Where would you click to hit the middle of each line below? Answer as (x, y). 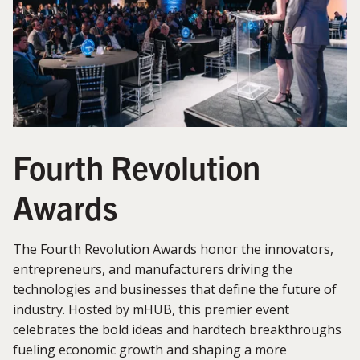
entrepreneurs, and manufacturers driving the (153, 269)
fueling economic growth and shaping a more (150, 349)
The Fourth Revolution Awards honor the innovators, (173, 249)
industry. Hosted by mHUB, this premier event (151, 309)
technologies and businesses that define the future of (175, 289)
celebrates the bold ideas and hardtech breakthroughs (177, 329)
